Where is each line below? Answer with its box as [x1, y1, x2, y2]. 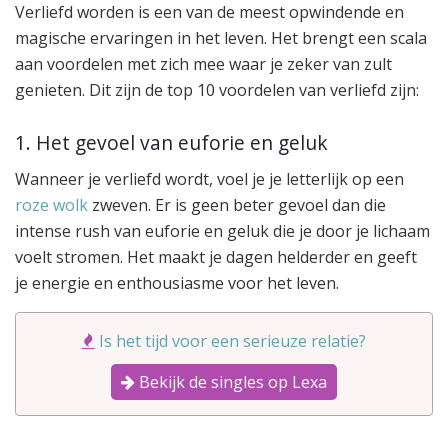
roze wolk [15, 194, 88, 217]
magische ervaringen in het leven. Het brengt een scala [15, 27, 427, 50]
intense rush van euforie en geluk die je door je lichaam [15, 220, 430, 243]
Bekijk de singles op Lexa [135, 371, 327, 394]
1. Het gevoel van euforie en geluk [15, 128, 328, 156]
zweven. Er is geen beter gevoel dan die [88, 194, 386, 217]
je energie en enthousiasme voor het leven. [15, 272, 339, 295]
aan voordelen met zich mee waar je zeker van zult [15, 53, 392, 76]
